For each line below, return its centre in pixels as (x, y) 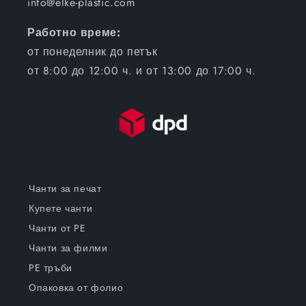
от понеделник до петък (93, 51)
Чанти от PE (57, 228)
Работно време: (74, 32)
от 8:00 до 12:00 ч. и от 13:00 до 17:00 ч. (142, 70)
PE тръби (51, 267)
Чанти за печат (65, 188)
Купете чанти (61, 208)
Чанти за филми (68, 248)
